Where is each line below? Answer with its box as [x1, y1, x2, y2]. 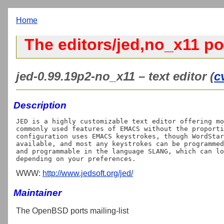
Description [13, 99, 66, 110]
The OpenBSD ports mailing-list [16, 206, 128, 215]
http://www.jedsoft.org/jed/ [42, 168, 133, 177]
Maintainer [13, 187, 61, 198]
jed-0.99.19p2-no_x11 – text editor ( [16, 69, 214, 83]
